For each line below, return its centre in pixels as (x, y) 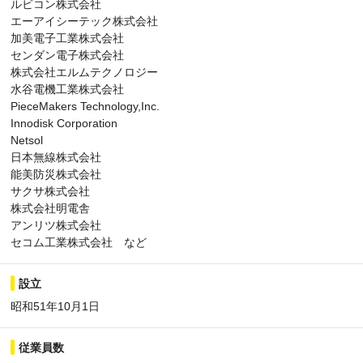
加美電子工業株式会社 (67, 38)
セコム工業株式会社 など (79, 243)
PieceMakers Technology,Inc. (85, 107)
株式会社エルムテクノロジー (84, 73)
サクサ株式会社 (50, 192)
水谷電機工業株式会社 (67, 90)
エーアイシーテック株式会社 (84, 21)
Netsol (27, 141)
